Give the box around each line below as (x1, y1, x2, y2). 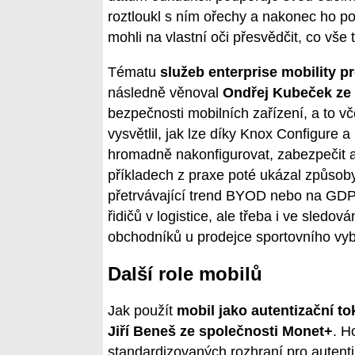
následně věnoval (108, 84, 223, 101)
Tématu (108, 63, 160, 80)
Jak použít (108, 303, 177, 319)
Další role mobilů (108, 262, 262, 284)
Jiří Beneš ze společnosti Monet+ (108, 323, 333, 340)
